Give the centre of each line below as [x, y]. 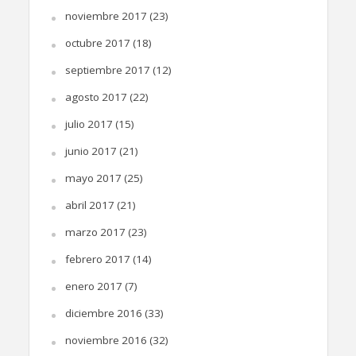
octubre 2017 [97, 43]
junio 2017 [91, 151]
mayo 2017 [93, 178]
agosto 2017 [96, 97]
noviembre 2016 [106, 341]
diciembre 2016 [103, 313]
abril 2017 [89, 205]
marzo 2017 [95, 232]
